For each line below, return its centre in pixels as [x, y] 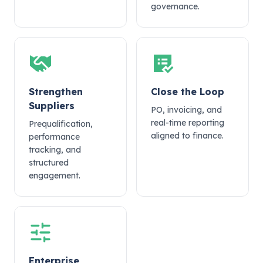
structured [49, 163]
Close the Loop [188, 92]
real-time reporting [188, 123]
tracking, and [55, 150]
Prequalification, [61, 124]
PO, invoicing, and [186, 110]
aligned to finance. [187, 136]
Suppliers [52, 106]
